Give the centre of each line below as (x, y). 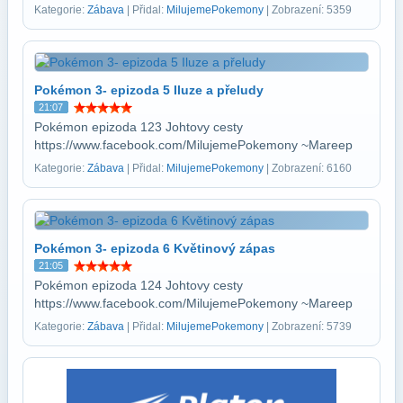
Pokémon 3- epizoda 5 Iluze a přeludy (149, 90)
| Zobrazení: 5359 (308, 9)
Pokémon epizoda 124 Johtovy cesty (139, 285)
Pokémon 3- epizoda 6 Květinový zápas (155, 248)
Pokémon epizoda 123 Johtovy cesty (139, 126)
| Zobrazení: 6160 (308, 168)
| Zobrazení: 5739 (308, 326)
